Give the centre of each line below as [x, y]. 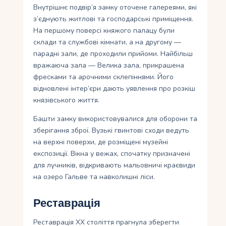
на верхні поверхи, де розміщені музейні [101, 142]
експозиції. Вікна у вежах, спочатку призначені [112, 154]
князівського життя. [67, 100]
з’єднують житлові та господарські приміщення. [114, 19]
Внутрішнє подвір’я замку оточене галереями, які [115, 8]
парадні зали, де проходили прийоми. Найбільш [113, 54]
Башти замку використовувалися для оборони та [116, 119]
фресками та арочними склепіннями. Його [104, 77]
